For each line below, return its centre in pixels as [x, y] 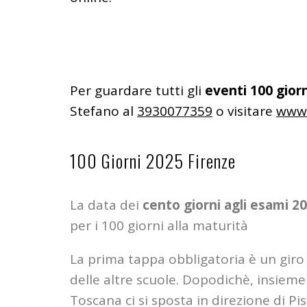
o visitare [244, 111]
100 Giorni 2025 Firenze [153, 161]
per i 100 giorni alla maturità [159, 226]
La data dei [106, 205]
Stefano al [103, 111]
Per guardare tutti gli [137, 91]
